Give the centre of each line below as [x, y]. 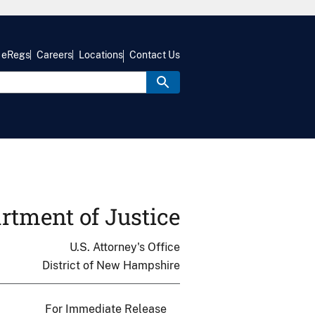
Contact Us [155, 55]
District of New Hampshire [111, 265]
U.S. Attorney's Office [125, 247]
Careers [54, 55]
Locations [101, 55]
